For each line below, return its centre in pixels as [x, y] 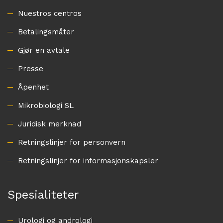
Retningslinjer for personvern [72, 142]
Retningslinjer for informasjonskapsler [88, 161]
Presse [31, 68]
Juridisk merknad [50, 124]
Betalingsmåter [46, 32]
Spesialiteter [43, 195]
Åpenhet [33, 87]
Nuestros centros [50, 13]
